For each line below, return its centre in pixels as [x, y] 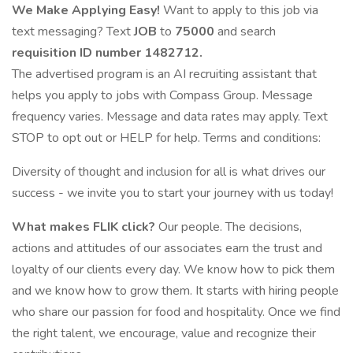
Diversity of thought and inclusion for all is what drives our [169, 172]
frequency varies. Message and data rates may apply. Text [170, 117]
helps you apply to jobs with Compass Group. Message [162, 95]
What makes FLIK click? [84, 227]
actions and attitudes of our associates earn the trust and [167, 248]
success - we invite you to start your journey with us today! [173, 193]
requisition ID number [78, 53]
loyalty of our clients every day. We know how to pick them [173, 269]
